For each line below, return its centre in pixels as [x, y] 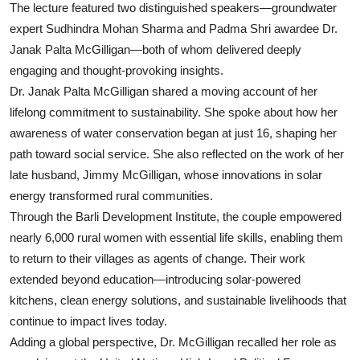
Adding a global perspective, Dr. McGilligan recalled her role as [173, 342]
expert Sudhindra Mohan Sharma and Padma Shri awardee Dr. [174, 29]
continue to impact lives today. [88, 321]
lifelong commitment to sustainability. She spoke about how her [174, 112]
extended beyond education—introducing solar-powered [155, 280]
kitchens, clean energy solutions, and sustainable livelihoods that [178, 301]
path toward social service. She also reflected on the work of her [177, 154]
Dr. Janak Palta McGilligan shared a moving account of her [164, 92]
